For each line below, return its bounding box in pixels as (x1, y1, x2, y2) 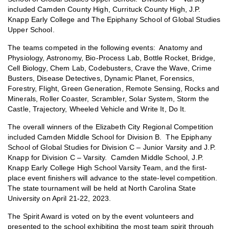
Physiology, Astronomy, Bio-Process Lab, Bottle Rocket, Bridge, (8, 54, 216, 62)
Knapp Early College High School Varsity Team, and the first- (8, 164, 208, 172)
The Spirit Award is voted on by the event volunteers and (8, 213, 194, 221)
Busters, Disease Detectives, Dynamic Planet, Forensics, (8, 75, 195, 83)
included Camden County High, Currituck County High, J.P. (8, 6, 201, 14)
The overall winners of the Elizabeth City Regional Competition (8, 123, 214, 131)
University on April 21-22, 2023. (8, 195, 111, 203)
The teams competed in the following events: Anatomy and (8, 44, 203, 52)
